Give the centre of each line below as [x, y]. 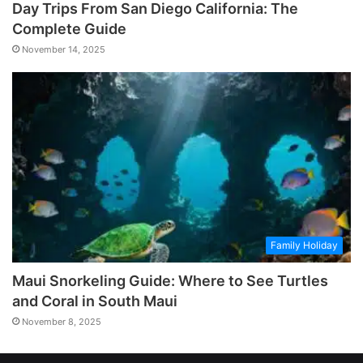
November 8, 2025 [62, 322]
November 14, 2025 [64, 49]
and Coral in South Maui [95, 301]
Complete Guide [69, 28]
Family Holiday [304, 246]
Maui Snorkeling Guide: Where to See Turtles [170, 281]
